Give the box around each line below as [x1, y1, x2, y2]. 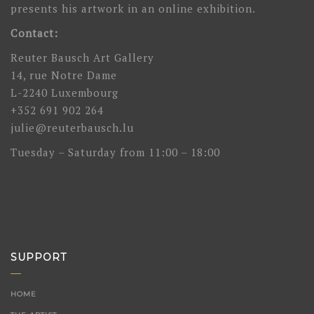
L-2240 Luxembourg [11, 86, 118, 100]
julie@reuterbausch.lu [11, 121, 134, 135]
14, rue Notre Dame [11, 68, 117, 83]
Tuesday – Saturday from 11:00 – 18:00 [11, 145, 220, 160]
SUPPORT [11, 251, 67, 264]
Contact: [11, 26, 58, 41]
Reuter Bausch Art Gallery [11, 50, 154, 65]
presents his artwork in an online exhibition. [11, 1, 256, 16]
